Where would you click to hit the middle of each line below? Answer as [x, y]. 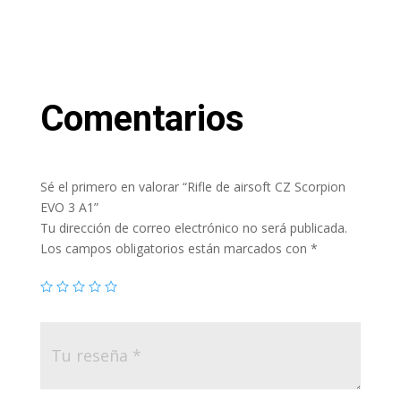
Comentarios [142, 118]
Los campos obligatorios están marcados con [175, 248]
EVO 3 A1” [69, 207]
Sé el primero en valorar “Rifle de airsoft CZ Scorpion [192, 186]
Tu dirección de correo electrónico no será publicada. [193, 227]
